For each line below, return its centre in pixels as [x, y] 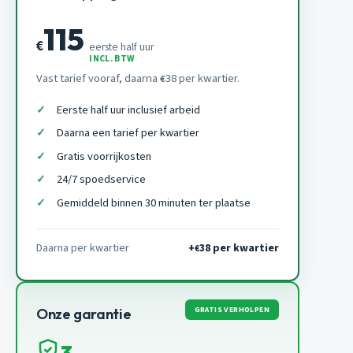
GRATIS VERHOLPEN [232, 310]
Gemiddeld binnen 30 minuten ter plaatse [153, 203]
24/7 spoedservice [101, 180]
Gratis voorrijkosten [104, 156]
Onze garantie [84, 314]
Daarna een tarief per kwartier [128, 133]
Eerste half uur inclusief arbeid [128, 110]
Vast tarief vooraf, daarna [98, 78]
